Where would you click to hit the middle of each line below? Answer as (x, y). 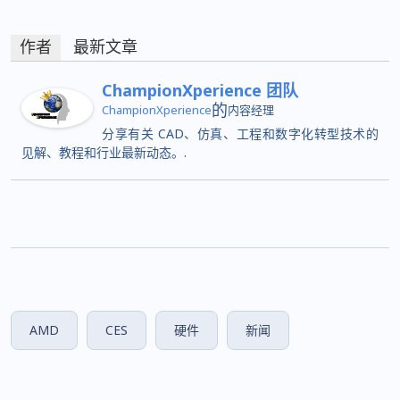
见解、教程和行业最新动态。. (104, 152)
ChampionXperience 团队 (200, 90)
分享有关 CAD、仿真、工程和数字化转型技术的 (240, 133)
